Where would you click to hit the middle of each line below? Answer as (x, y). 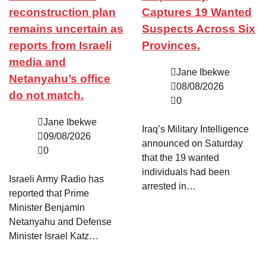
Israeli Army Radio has (56, 179)
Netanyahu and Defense (60, 221)
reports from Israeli (60, 46)
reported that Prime (49, 193)
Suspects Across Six (199, 29)
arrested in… (169, 186)
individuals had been (186, 172)
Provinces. (171, 46)
